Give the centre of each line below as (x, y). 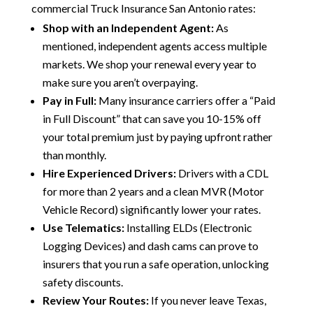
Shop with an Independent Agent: (128, 28)
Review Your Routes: (95, 300)
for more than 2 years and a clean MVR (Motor (153, 191)
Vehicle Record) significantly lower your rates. (151, 209)
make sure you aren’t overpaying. (120, 82)
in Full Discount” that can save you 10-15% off (152, 118)
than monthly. (74, 155)
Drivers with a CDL (222, 173)
